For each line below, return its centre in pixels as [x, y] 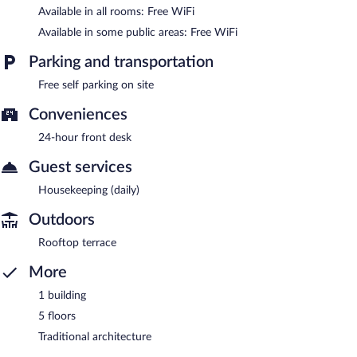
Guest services [80, 167]
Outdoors [62, 220]
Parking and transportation [121, 62]
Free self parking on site [96, 85]
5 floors [57, 316]
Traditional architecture [95, 337]
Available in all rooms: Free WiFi [116, 12]
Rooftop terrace [77, 243]
